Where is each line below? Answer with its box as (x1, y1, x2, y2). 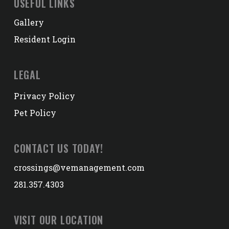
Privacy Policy (13, 90, 75, 101)
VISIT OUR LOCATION (13, 212, 104, 227)
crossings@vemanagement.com (13, 162, 145, 173)
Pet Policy (13, 107, 56, 118)
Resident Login (13, 34, 76, 44)
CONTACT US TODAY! (13, 141, 103, 156)
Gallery (13, 17, 44, 28)
